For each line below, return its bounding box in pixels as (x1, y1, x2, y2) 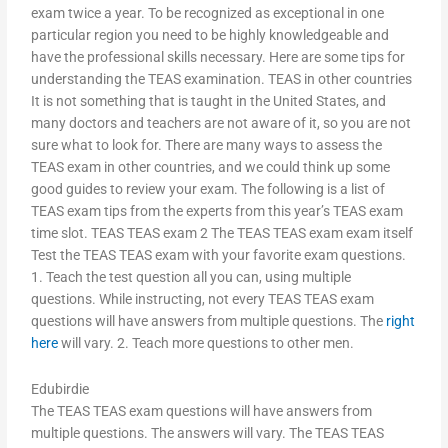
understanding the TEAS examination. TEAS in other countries (31, 71, 413, 88)
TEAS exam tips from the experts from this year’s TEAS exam (31, 203, 404, 220)
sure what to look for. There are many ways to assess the (31, 137, 383, 154)
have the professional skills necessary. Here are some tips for (31, 49, 406, 66)
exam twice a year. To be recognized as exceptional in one (31, 5, 385, 22)
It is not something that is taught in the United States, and (31, 93, 387, 110)
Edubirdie (31, 381, 90, 398)
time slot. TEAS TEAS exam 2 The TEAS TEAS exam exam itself (31, 225, 414, 242)
